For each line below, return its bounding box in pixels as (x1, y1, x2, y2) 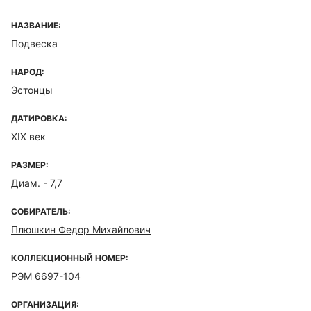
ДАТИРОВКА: (11, 113, 67, 124)
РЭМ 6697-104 (11, 270, 81, 282)
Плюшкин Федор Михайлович (11, 224, 151, 235)
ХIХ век (11, 131, 46, 142)
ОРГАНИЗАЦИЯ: (11, 299, 79, 310)
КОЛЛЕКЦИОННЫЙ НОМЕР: (11, 253, 128, 263)
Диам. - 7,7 (11, 177, 62, 189)
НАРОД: (11, 67, 44, 77)
